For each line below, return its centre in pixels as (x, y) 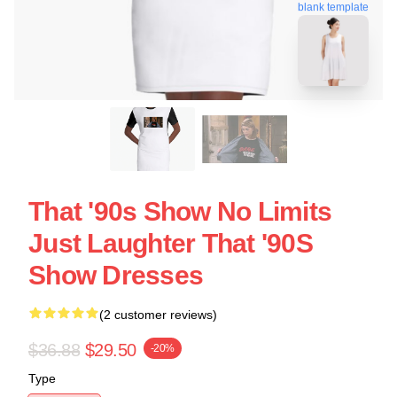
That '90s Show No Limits (180, 211)
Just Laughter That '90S (171, 243)
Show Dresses (116, 275)
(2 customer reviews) (158, 315)
